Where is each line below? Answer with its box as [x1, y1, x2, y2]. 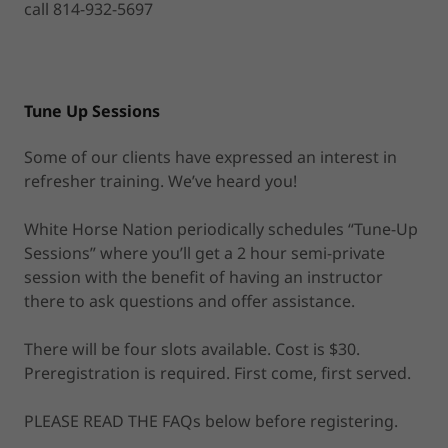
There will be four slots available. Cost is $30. [24, 337, 360, 360]
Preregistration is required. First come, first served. [24, 361, 415, 384]
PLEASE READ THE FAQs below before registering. [24, 409, 398, 432]
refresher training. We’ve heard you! [24, 169, 297, 192]
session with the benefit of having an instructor [24, 265, 383, 288]
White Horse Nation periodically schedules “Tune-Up [24, 217, 418, 240]
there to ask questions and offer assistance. [24, 289, 355, 312]
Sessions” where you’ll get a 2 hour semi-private [24, 241, 385, 264]
